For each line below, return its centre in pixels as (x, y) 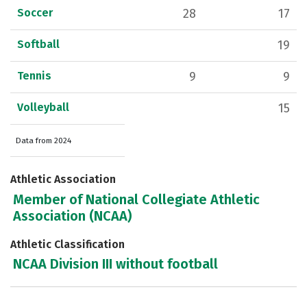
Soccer (35, 13)
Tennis (34, 76)
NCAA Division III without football (116, 263)
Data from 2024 (44, 141)
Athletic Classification (67, 244)
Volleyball (43, 108)
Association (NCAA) (73, 216)
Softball (38, 45)
